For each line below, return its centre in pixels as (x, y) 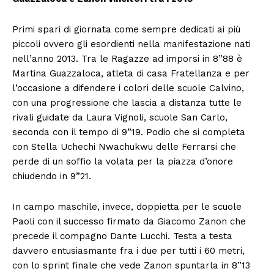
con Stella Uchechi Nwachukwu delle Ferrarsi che (124, 146)
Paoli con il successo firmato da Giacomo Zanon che (129, 221)
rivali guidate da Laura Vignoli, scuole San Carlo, (120, 117)
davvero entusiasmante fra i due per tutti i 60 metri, (128, 250)
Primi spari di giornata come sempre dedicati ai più (126, 29)
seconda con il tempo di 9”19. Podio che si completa (129, 132)
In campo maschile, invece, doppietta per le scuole (127, 206)
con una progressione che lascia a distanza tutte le (127, 102)
